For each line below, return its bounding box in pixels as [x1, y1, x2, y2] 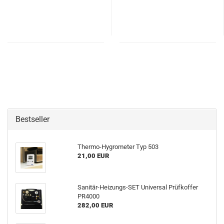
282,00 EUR [77, 201, 113, 209]
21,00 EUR [77, 152, 109, 159]
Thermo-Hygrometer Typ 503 [77, 143, 158, 150]
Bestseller [15, 114, 49, 124]
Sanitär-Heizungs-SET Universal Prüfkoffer [77, 183, 198, 191]
